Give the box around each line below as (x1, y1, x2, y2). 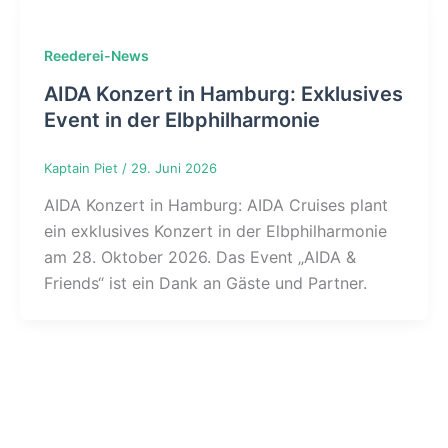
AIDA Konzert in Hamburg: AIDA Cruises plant (44, 195, 388, 216)
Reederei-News (44, 47, 149, 64)
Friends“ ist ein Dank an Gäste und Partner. (44, 273, 367, 294)
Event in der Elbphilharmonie (44, 107, 320, 132)
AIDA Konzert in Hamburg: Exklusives (44, 81, 403, 106)
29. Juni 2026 (131, 159, 217, 176)
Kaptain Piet (44, 159, 122, 176)
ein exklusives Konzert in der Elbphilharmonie (44, 221, 387, 242)
